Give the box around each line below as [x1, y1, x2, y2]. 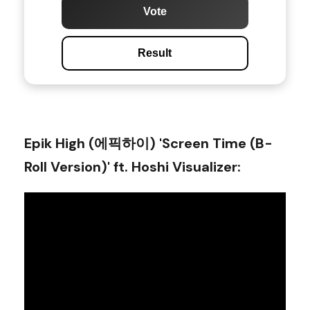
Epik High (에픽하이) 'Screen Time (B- [24, 134, 273, 152]
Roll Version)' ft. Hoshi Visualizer [24, 157, 237, 176]
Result [138, 46, 172, 59]
